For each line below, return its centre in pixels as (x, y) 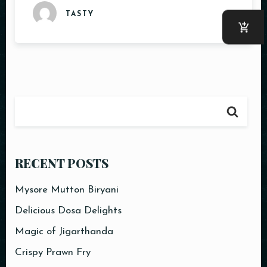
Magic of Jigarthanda (64, 232)
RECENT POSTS (62, 163)
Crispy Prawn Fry (53, 253)
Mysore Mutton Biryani (67, 190)
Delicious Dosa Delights (68, 211)
